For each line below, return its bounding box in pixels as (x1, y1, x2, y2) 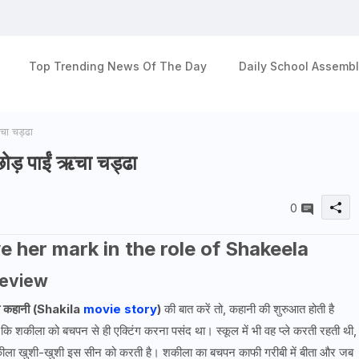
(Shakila (32, 301, 83, 317)
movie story (83, 301, 157, 317)
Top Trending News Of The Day (29, 59, 208, 73)
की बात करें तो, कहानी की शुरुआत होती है (160, 301, 334, 317)
